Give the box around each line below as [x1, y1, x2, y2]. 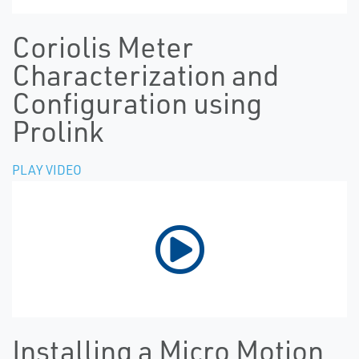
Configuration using [12, 84, 262, 122]
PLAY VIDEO [12, 162, 82, 179]
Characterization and [12, 56, 279, 94]
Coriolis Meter [12, 28, 193, 66]
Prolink [12, 112, 103, 150]
